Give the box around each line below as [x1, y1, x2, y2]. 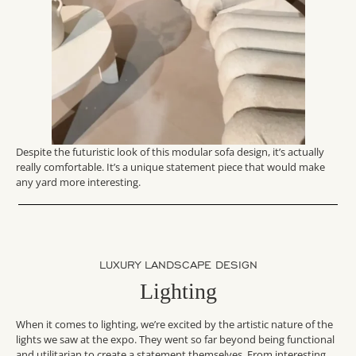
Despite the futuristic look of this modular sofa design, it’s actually [16, 145, 324, 160]
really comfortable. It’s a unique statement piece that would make [16, 160, 325, 175]
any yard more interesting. [16, 175, 141, 190]
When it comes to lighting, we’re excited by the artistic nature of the [16, 317, 333, 332]
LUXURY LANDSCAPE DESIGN [99, 258, 257, 273]
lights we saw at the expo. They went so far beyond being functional [16, 332, 335, 347]
